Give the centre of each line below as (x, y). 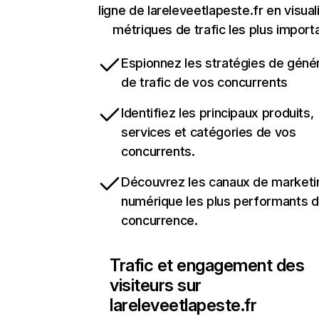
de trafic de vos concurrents (204, 82)
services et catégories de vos (209, 132)
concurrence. (159, 220)
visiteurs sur (156, 285)
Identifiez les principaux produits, (218, 113)
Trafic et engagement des (207, 265)
